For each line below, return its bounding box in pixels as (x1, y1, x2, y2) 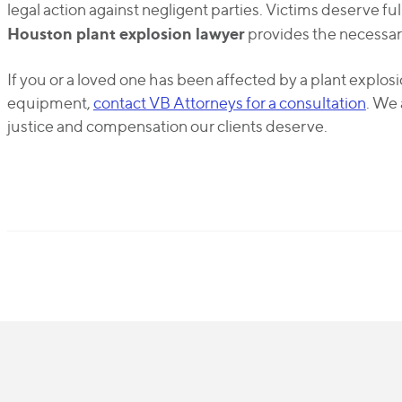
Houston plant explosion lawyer (6, 23, 245, 43)
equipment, (6, 93, 93, 112)
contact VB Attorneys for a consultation (92, 93, 366, 112)
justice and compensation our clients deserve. (6, 117, 328, 135)
